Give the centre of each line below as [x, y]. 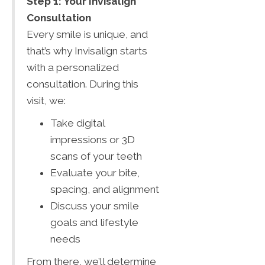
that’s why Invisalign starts [87, 51]
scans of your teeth [96, 156]
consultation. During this [83, 84]
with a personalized [73, 67]
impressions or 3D [93, 139]
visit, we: [46, 100]
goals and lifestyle [94, 222]
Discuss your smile [95, 206]
